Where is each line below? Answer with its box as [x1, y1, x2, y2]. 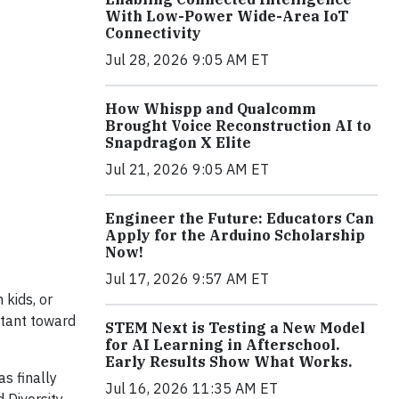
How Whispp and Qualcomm [105, 99, 316, 118]
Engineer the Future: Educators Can [105, 208, 374, 227]
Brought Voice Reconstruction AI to [105, 116, 371, 134]
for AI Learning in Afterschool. [105, 335, 339, 354]
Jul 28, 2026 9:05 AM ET [105, 50, 269, 69]
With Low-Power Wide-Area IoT [105, 6, 348, 25]
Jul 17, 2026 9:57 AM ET [105, 269, 269, 288]
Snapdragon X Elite [105, 133, 251, 151]
